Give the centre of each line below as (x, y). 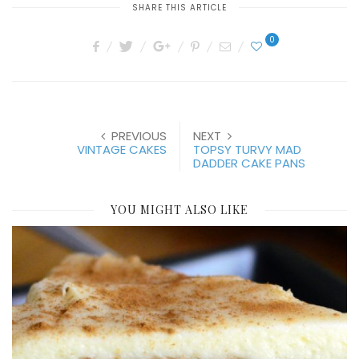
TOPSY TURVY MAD (247, 149)
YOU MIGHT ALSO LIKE (179, 209)
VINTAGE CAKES (122, 149)
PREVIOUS (139, 135)
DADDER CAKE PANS (249, 163)
